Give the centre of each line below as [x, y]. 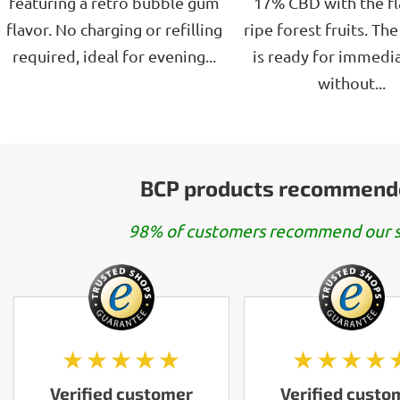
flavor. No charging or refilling [114, 29]
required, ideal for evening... [114, 55]
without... [351, 82]
